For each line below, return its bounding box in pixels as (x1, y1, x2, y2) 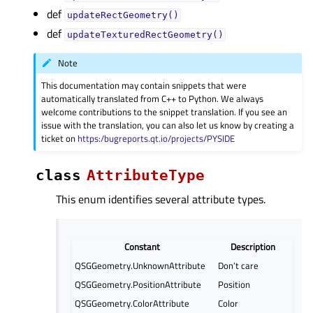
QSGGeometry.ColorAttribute (75, 296, 190, 310)
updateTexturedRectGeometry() (66, 29, 224, 40)
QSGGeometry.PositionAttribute (75, 277, 202, 291)
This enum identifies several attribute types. (56, 190, 265, 208)
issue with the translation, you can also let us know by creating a (41, 117, 295, 132)
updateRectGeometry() (66, 10, 179, 20)
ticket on (41, 131, 78, 145)
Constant (124, 239, 161, 254)
